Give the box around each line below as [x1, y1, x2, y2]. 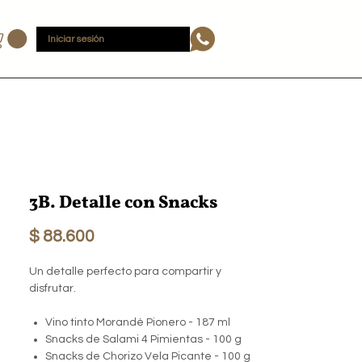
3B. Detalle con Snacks [29, 191, 217, 217]
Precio [94, 227, 143, 245]
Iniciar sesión [48, 33, 104, 44]
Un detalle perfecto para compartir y [29, 266, 221, 278]
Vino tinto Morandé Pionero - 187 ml [45, 317, 230, 329]
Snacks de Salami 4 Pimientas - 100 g [45, 334, 242, 346]
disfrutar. [29, 283, 76, 295]
